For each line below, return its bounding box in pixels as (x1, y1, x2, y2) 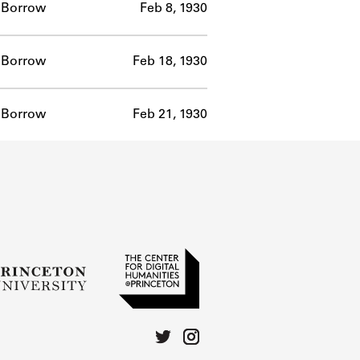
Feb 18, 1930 (133, 55, 207, 68)
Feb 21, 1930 (133, 108, 207, 121)
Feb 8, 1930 (140, 2, 207, 15)
